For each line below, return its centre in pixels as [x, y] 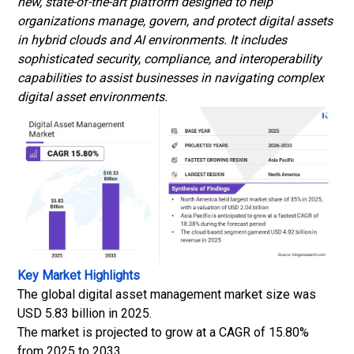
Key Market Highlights [79, 275]
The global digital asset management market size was [167, 294]
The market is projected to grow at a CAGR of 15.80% [163, 332]
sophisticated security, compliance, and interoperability [169, 59]
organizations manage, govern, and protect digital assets [175, 21]
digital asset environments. [92, 97]
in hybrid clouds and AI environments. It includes [152, 40]
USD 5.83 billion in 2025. [85, 313]
